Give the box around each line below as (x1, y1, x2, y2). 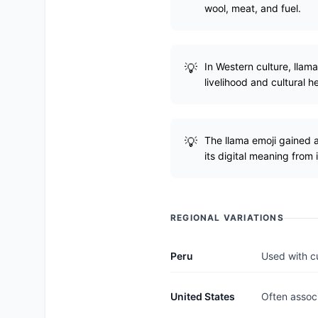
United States (170, 290, 235, 302)
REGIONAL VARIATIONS (170, 212, 284, 223)
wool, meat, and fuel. (204, 2, 301, 14)
